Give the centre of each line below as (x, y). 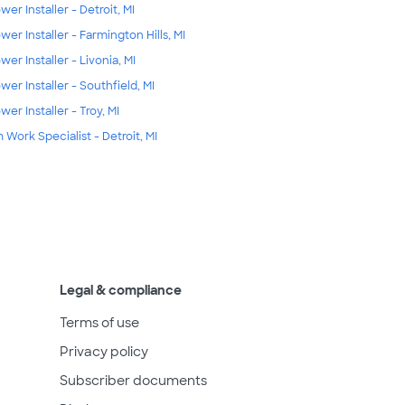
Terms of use (99, 322)
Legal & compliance (121, 290)
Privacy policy (104, 351)
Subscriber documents (133, 380)
